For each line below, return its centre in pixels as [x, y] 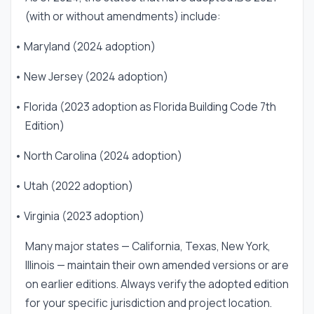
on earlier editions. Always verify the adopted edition [157, 284]
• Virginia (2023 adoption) [80, 216]
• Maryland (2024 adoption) [85, 46]
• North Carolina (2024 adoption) [98, 156]
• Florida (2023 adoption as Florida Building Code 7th [145, 107]
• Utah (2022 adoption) [74, 186]
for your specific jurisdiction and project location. [149, 303]
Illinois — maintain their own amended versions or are [157, 265]
